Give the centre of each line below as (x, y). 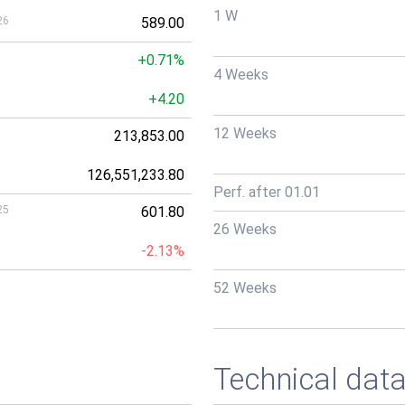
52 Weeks (245, 288)
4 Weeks (241, 75)
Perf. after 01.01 (267, 192)
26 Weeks (245, 229)
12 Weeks (245, 133)
